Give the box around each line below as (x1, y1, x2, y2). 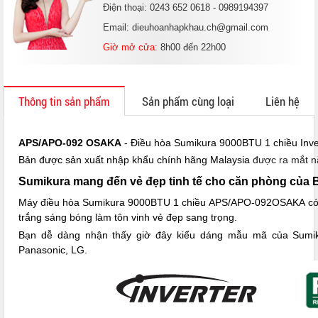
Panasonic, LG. (18, 244, 87, 256)
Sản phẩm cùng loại (142, 93, 234, 110)
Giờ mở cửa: (103, 42, 158, 53)
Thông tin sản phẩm (18, 93, 110, 110)
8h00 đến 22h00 (158, 42, 226, 53)
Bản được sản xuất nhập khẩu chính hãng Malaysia (18, 154, 253, 166)
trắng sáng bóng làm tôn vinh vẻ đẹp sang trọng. (18, 212, 237, 224)
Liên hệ (265, 93, 300, 110)
